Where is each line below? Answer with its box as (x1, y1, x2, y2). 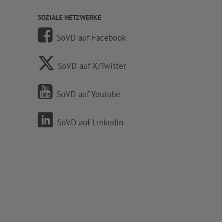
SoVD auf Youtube (56, 88, 120, 100)
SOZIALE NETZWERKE (38, 13, 101, 22)
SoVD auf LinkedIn (57, 116, 123, 128)
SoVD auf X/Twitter (57, 60, 126, 71)
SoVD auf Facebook (56, 32, 126, 43)
